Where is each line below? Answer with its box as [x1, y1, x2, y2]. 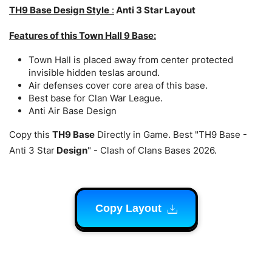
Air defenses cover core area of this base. [29, 79, 208, 91]
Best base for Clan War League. [29, 92, 163, 104]
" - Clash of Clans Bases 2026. [87, 144, 217, 156]
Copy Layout [95, 202, 165, 214]
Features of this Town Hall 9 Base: [9, 29, 156, 41]
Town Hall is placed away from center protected [29, 53, 233, 66]
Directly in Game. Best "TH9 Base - [95, 128, 247, 140]
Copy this [9, 128, 52, 140]
